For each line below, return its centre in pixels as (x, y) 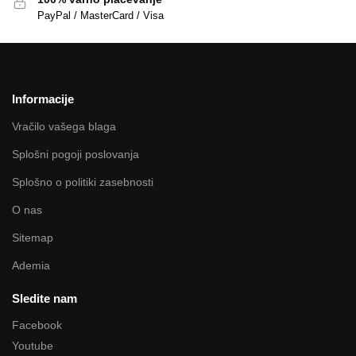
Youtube (33, 346)
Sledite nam (44, 298)
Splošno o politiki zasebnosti (83, 182)
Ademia (31, 265)
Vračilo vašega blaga (64, 126)
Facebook (37, 325)
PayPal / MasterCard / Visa (101, 15)
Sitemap (33, 237)
